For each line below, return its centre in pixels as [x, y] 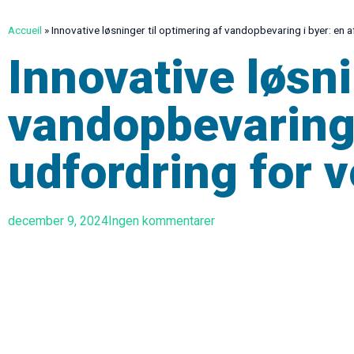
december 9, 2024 [58, 221]
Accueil [25, 30]
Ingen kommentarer [162, 221]
